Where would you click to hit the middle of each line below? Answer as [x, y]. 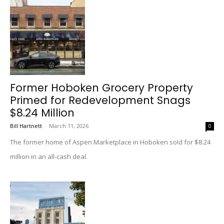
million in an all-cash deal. [49, 156]
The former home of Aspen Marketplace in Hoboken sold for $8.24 [110, 142]
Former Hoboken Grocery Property [101, 88]
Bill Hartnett [26, 126]
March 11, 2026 [69, 126]
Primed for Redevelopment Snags [100, 100]
